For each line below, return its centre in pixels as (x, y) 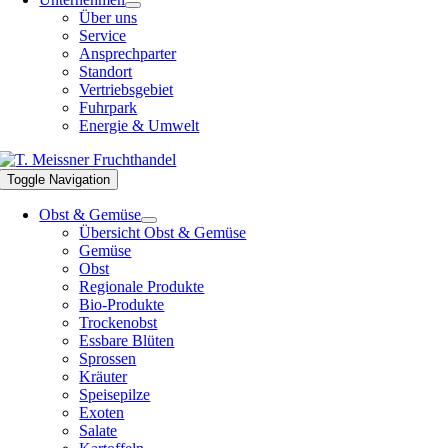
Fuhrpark (108, 107)
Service (103, 35)
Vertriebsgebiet (126, 89)
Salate (98, 430)
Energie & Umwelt (139, 125)
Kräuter (103, 376)
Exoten (102, 412)
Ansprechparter (128, 53)
